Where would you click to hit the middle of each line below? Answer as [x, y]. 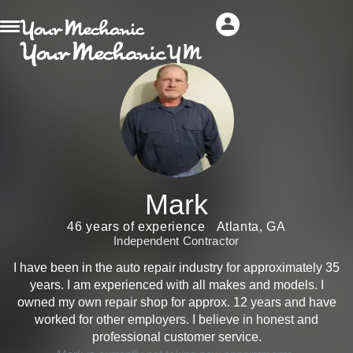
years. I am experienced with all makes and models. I [176, 285]
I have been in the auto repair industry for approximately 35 [176, 268]
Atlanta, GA [251, 227]
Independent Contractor [176, 241]
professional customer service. [176, 337]
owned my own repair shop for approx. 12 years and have [176, 302]
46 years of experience [136, 227]
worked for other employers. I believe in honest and [176, 320]
